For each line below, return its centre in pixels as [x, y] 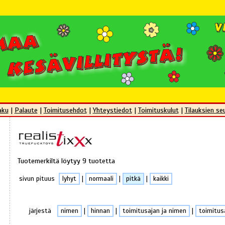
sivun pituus [39, 179]
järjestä [43, 211]
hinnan [100, 211]
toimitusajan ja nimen [154, 211]
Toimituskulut [158, 110]
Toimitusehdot [65, 110]
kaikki [161, 179]
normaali [101, 179]
